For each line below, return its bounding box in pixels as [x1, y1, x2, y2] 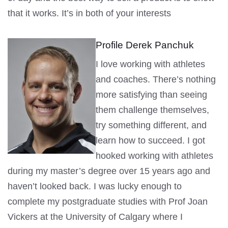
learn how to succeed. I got [96, 135, 205, 146]
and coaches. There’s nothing [96, 74, 216, 85]
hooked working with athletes [96, 151, 213, 161]
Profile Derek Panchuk [96, 40, 194, 51]
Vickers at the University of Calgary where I [8, 212, 183, 222]
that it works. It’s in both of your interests [8, 8, 171, 19]
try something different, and [96, 120, 207, 131]
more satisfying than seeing [96, 90, 207, 100]
